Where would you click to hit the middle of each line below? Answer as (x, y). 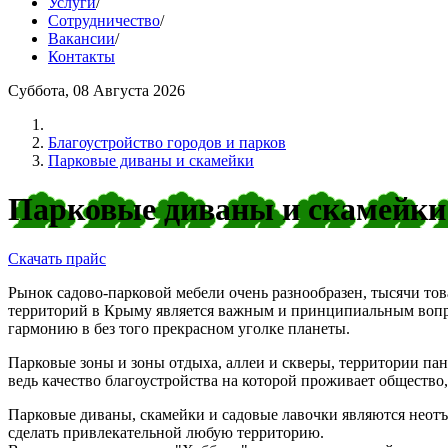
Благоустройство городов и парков (167, 142)
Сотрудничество (104, 20)
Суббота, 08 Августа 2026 (96, 90)
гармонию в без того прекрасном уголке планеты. (179, 328)
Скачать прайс (57, 258)
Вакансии (81, 38)
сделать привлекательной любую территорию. (168, 432)
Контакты (81, 56)
